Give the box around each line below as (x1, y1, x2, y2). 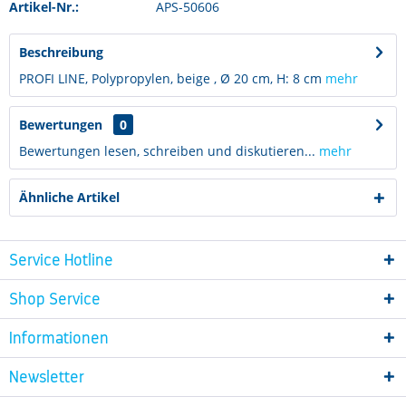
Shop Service (9, 291, 101, 307)
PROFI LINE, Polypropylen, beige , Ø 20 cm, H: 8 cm (19, 70, 325, 87)
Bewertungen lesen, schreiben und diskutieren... (19, 142, 315, 159)
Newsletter (9, 369, 84, 385)
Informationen (9, 330, 109, 346)
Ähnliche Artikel (19, 188, 120, 206)
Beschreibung (19, 43, 103, 61)
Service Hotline (9, 252, 113, 268)
